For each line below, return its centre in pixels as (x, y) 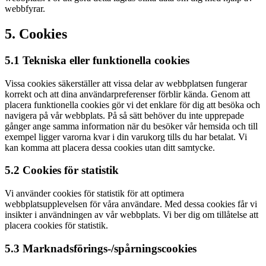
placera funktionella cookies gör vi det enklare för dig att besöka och (132, 104)
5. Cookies (36, 34)
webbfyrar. (25, 9)
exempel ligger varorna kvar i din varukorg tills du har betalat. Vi (126, 137)
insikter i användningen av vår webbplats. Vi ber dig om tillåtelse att (132, 215)
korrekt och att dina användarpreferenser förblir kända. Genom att (127, 94)
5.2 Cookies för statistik (62, 170)
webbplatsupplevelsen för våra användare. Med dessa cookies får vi (131, 204)
